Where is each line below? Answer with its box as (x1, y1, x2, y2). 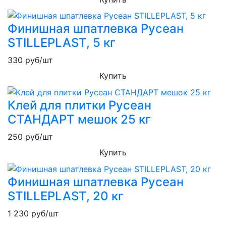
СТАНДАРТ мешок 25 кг (8, 111, 151, 127)
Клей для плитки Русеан (8, 97, 151, 112)
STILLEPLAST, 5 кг (8, 35, 116, 50)
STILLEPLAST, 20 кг (8, 188, 124, 203)
